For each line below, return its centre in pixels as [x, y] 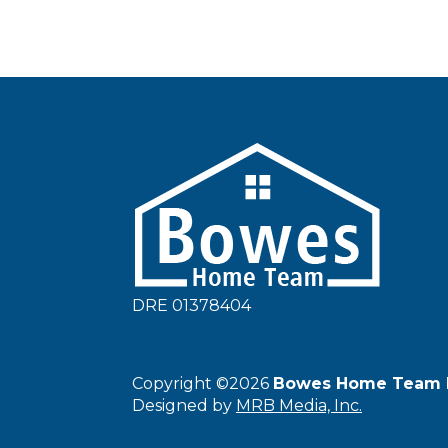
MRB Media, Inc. [299, 405]
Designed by [184, 405]
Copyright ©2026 [202, 383]
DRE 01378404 [191, 305]
